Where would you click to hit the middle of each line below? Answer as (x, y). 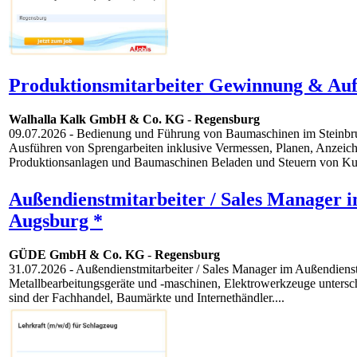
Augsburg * (56, 221)
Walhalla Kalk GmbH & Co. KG (96, 120)
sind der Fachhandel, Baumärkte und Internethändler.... (147, 298)
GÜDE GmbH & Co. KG (76, 255)
